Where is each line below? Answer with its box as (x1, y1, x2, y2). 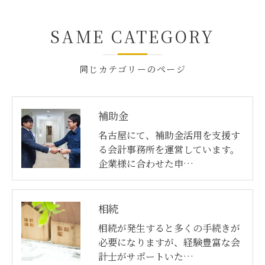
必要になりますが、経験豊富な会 (98, 235, 240, 249)
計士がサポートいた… (98, 249, 193, 263)
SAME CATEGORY (50, 24, 215, 48)
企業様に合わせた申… (98, 156, 193, 170)
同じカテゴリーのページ (79, 62, 186, 75)
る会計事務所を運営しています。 (98, 142, 240, 156)
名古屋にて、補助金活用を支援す (98, 128, 240, 142)
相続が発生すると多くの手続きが (98, 221, 240, 235)
